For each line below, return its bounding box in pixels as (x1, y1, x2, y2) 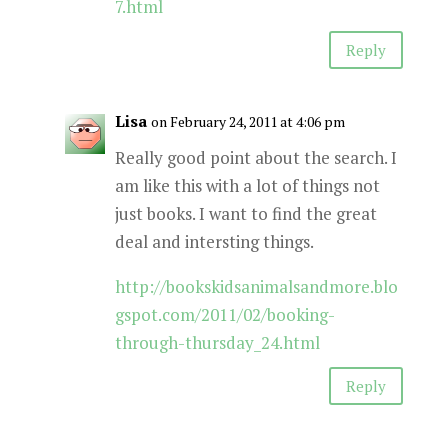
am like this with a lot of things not (114, 174, 380, 197)
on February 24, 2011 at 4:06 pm (150, 112, 345, 131)
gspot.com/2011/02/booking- (114, 303, 335, 326)
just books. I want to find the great (114, 202, 377, 225)
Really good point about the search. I (114, 146, 397, 169)
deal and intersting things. (114, 230, 314, 253)
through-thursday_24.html (114, 331, 320, 354)
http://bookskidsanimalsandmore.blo (114, 275, 398, 298)
